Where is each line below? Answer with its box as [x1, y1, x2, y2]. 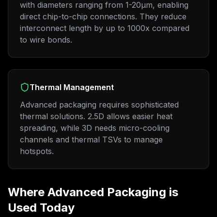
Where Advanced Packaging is [8, 185, 178, 199]
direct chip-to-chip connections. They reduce [20, 12, 186, 21]
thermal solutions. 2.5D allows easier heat [20, 111, 172, 121]
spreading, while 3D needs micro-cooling [20, 123, 170, 133]
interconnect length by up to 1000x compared [20, 23, 189, 33]
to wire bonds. [20, 35, 72, 45]
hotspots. [20, 146, 54, 156]
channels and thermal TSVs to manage [20, 135, 163, 144]
